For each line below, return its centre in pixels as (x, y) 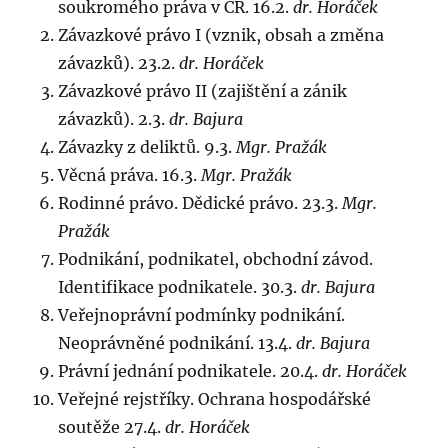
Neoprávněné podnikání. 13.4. (177, 343)
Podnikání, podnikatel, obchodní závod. (216, 259)
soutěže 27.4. (112, 427)
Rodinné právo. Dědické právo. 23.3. (200, 203)
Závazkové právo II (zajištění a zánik (203, 91)
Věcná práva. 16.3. (130, 175)
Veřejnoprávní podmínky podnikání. (202, 315)
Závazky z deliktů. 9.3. (147, 147)
